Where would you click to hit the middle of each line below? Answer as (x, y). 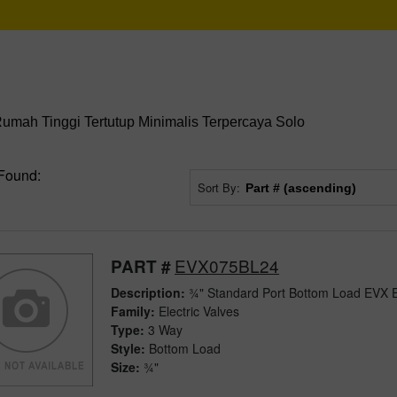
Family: (133, 311)
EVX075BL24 (227, 265)
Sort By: (219, 187)
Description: (148, 292)
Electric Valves (197, 311)
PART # (141, 266)
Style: (128, 348)
